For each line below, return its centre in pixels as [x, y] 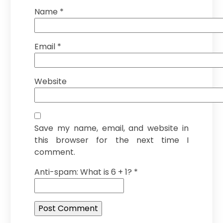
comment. [55, 152]
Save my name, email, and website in [111, 128]
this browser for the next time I [111, 140]
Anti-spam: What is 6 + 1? [83, 172]
